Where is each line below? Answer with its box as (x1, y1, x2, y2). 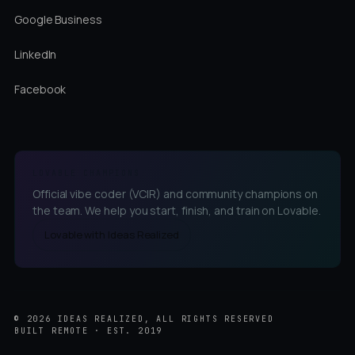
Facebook (14, 81, 67, 97)
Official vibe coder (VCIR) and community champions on (32, 186, 319, 202)
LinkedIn (14, 46, 57, 62)
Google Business (14, 11, 102, 27)
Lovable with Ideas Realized (44, 227, 179, 242)
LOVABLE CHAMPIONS (32, 168, 140, 179)
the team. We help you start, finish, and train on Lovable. (32, 203, 321, 219)
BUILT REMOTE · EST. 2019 (14, 326, 163, 337)
